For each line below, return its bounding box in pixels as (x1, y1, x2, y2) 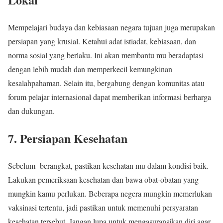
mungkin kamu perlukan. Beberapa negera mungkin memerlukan (8, 188, 212, 199)
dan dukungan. (8, 105, 55, 116)
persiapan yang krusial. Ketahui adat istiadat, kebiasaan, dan (8, 35, 196, 46)
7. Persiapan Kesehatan (8, 129, 127, 147)
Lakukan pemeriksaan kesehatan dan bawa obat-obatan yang (8, 174, 199, 185)
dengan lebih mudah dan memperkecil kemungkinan (8, 63, 172, 74)
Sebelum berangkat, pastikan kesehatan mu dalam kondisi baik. (8, 160, 209, 171)
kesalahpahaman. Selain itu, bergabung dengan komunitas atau (8, 77, 205, 88)
